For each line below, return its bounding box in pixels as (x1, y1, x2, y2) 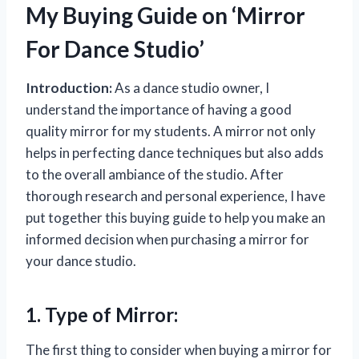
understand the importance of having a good (26, 101, 292, 119)
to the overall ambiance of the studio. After (26, 166, 284, 184)
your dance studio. (26, 252, 136, 270)
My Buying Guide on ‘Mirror (26, 2, 305, 30)
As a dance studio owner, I (112, 79, 269, 97)
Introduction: (26, 79, 112, 97)
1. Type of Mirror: (26, 303, 178, 327)
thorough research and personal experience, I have (26, 188, 325, 205)
